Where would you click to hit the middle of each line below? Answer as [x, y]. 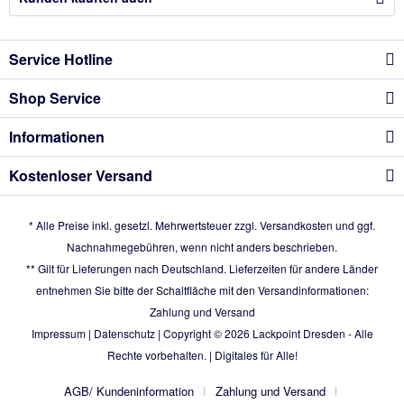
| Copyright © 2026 [203, 334]
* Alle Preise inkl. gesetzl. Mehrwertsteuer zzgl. [144, 225]
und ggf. [354, 225]
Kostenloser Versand [81, 175]
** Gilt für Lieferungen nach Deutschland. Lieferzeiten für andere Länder [202, 269]
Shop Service [55, 98]
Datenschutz [124, 334]
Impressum [58, 334]
